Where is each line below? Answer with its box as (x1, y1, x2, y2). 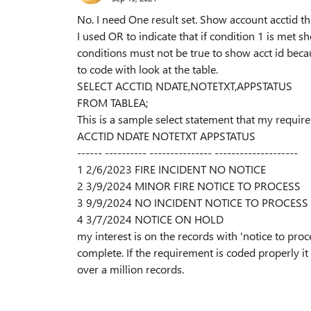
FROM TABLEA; (77, 95, 148, 110)
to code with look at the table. (77, 62, 218, 76)
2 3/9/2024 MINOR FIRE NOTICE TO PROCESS (77, 178, 301, 193)
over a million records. (77, 262, 184, 276)
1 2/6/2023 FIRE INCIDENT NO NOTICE (77, 162, 266, 176)
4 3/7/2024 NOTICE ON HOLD (77, 212, 224, 226)
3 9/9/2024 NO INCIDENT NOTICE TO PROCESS (77, 195, 308, 210)
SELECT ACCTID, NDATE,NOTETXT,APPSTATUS (77, 78, 292, 93)
